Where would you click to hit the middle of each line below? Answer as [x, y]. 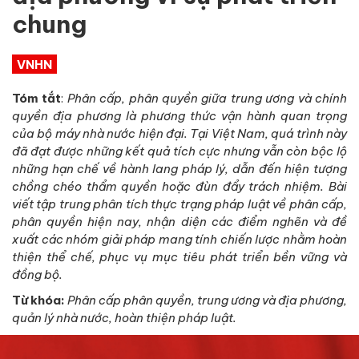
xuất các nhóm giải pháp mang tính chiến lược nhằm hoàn [179, 239]
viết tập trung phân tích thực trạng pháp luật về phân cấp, [179, 204]
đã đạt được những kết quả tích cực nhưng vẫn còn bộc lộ [179, 151]
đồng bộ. [37, 274]
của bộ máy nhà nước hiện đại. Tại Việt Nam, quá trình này [179, 133]
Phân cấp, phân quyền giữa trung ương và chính [207, 98]
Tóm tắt [37, 98]
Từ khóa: [40, 300]
